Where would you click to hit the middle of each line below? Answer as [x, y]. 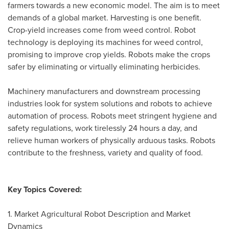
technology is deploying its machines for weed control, [105, 42]
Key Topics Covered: [45, 190]
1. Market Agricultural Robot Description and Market [99, 214]
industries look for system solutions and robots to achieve [110, 104]
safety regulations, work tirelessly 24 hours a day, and [102, 128]
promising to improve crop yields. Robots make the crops [109, 55]
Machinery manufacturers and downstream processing [104, 91]
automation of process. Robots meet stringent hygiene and [112, 116]
